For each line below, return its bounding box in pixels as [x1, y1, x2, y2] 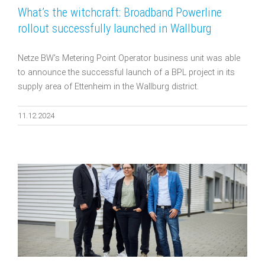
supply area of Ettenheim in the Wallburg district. [18, 81, 201, 92]
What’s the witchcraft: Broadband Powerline [18, 5, 222, 20]
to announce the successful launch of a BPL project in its [18, 67, 235, 77]
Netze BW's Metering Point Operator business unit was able [18, 53, 240, 63]
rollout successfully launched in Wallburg [18, 21, 214, 35]
